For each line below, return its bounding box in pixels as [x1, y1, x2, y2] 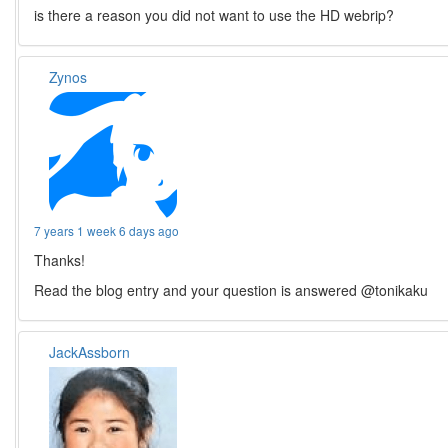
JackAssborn [49, 342, 131, 362]
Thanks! [34, 250, 86, 270]
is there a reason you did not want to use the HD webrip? [34, 5, 395, 25]
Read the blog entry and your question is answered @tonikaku [34, 280, 429, 300]
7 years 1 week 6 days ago [34, 222, 180, 239]
